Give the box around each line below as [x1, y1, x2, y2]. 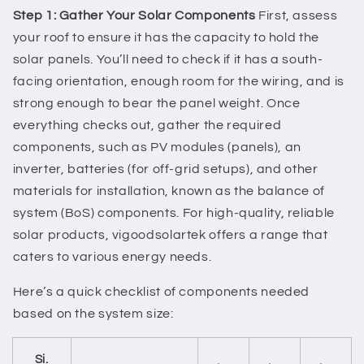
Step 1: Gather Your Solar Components [12, 9, 256, 23]
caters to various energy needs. [12, 250, 212, 264]
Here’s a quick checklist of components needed [12, 285, 310, 299]
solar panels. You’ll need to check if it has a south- [12, 53, 323, 67]
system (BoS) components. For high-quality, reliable [12, 206, 335, 220]
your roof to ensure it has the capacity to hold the [12, 31, 319, 45]
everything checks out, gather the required [12, 119, 282, 132]
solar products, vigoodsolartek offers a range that [12, 228, 328, 242]
